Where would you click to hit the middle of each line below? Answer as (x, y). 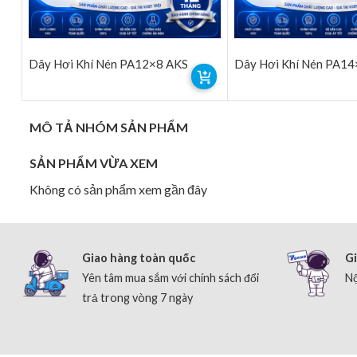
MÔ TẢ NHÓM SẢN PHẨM (109, 127)
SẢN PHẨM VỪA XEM (94, 163)
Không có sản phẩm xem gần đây (118, 189)
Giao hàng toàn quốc (139, 257)
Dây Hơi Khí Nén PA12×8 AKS (108, 63)
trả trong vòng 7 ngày (137, 297)
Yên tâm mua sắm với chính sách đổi (171, 277)
